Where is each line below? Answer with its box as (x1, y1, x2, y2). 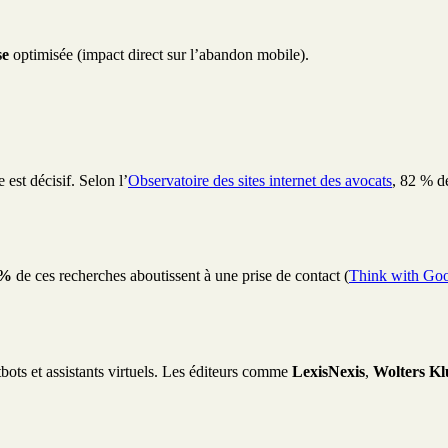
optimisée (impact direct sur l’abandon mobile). (9, 46, 309, 64)
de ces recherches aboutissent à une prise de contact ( (12, 267, 349, 285)
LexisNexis (292, 362, 365, 380)
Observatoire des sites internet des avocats (128, 172, 392, 189)
